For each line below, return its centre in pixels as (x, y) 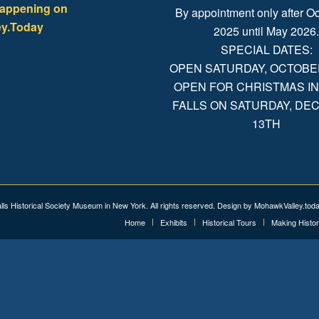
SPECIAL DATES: (266, 49)
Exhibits (174, 223)
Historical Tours (229, 223)
